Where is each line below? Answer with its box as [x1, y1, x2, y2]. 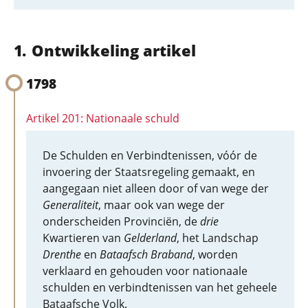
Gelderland [124, 230, 177, 245]
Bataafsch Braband [100, 247, 192, 262]
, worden [192, 247, 238, 262]
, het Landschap [177, 230, 258, 245]
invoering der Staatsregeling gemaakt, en [43, 164, 255, 179]
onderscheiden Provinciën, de [43, 214, 200, 229]
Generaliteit [43, 197, 98, 212]
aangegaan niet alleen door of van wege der [43, 181, 269, 196]
